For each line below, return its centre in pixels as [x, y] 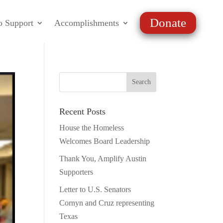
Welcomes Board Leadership [105, 141]
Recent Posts [83, 111]
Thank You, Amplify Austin [103, 158]
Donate [168, 23]
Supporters [76, 172]
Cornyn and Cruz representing [107, 203]
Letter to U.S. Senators [95, 189]
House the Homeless [92, 127]
